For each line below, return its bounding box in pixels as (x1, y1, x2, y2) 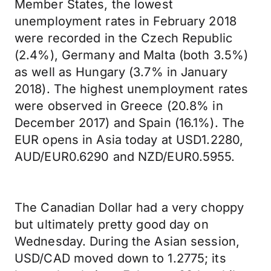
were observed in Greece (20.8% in (15, 99, 223, 113)
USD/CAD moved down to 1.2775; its (15, 251, 226, 266)
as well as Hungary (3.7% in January (15, 65, 227, 79)
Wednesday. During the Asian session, (15, 234, 240, 249)
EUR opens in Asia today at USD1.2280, (15, 132, 244, 147)
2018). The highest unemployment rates (15, 82, 249, 96)
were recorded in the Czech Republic (15, 31, 232, 45)
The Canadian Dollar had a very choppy (15, 200, 244, 215)
